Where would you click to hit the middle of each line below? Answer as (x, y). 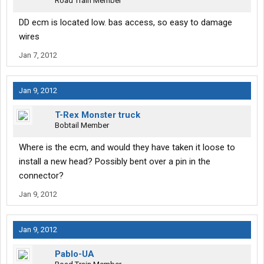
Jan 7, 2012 (38, 55)
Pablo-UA (75, 254)
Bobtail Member (82, 126)
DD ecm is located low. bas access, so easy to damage (126, 23)
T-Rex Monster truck (98, 115)
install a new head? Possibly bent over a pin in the (115, 162)
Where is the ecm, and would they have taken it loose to (127, 148)
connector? (41, 176)
